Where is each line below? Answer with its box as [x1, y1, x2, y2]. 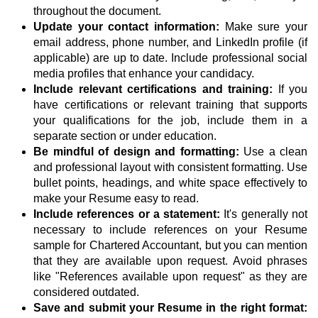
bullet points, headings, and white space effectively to [33, 177, 307, 190]
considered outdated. [33, 286, 139, 299]
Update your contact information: [33, 21, 219, 33]
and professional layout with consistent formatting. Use [33, 161, 307, 174]
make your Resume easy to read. [33, 192, 199, 205]
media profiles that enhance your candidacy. [33, 67, 254, 80]
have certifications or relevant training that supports [33, 99, 307, 111]
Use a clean [238, 146, 307, 158]
